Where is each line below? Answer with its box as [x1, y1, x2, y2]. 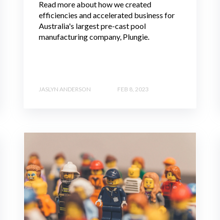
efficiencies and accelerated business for [39, 10, 175, 20]
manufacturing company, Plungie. [39, 32, 149, 42]
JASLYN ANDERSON [39, 85, 91, 93]
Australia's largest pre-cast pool [39, 21, 146, 31]
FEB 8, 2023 [117, 85, 149, 93]
